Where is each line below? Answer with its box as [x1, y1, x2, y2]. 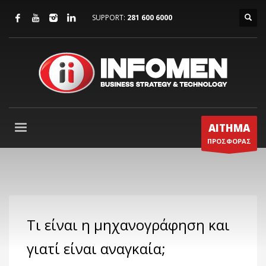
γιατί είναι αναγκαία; [27, 239, 166, 258]
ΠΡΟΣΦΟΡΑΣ [207, 137, 251, 145]
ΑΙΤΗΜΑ [208, 121, 250, 135]
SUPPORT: [92, 12, 127, 23]
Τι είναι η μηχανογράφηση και [27, 215, 230, 235]
